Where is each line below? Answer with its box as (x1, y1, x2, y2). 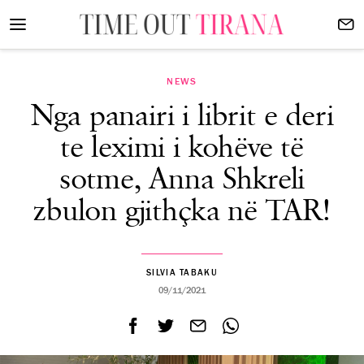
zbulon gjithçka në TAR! (33, 193, 331, 231)
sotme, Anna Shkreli (58, 161, 305, 199)
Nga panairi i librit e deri (30, 97, 334, 136)
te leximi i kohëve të (59, 129, 304, 167)
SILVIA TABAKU (146, 267, 218, 278)
